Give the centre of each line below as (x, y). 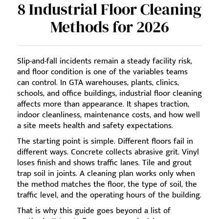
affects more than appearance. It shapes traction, (103, 104)
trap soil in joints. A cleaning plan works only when (106, 174)
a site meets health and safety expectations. (95, 126)
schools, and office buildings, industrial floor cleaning (109, 93)
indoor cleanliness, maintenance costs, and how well (109, 115)
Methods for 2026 (109, 27)
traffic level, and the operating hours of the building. (109, 195)
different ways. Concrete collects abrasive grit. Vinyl (108, 152)
